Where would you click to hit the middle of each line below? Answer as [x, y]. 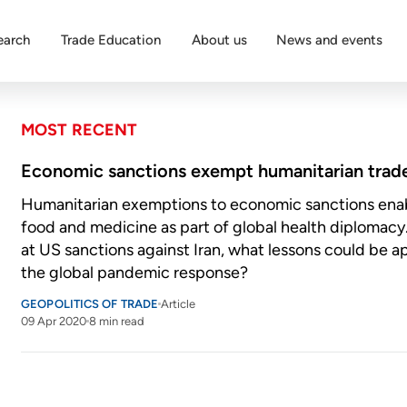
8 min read [117, 321]
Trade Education [111, 40]
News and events [329, 40]
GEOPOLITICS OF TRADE [90, 304]
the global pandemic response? [135, 273]
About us [219, 40]
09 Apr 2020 [54, 321]
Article [179, 304]
